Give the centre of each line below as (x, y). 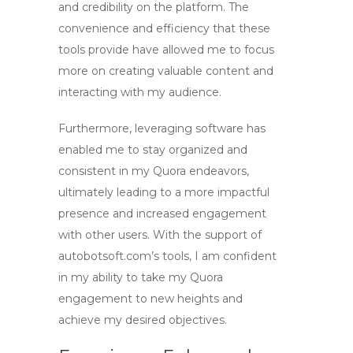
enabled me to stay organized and (153, 150)
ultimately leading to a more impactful (164, 192)
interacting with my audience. (140, 92)
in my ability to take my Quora (141, 277)
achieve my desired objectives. (143, 320)
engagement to (104, 299)
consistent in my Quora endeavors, (154, 171)
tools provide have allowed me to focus (166, 50)
